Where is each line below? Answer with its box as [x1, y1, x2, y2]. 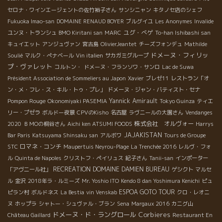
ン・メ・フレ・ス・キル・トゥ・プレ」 [7, 85, 106, 94]
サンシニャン [118, 5, 151, 14]
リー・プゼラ [7, 108, 40, 116]
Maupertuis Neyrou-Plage [63, 142, 129, 151]
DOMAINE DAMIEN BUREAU [93, 165, 169, 173]
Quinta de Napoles [15, 154, 61, 162]
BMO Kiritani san [58, 28, 103, 37]
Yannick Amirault [109, 96, 158, 105]
